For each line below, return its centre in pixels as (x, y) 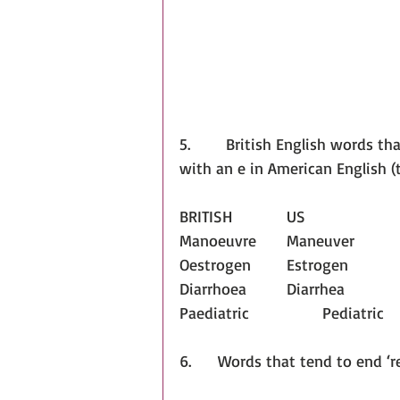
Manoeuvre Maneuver (321, 240)
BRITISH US (296, 216)
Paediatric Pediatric (353, 312)
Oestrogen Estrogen (317, 264)
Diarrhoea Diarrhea (316, 288)
